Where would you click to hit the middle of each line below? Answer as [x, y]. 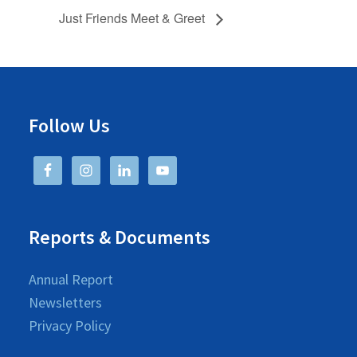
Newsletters [65, 302]
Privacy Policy [70, 325]
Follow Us [69, 125]
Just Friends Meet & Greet [133, 18]
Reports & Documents [120, 237]
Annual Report [71, 279]
